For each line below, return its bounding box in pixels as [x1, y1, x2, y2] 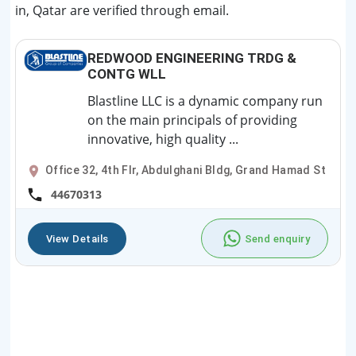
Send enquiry [244, 232, 310, 245]
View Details [46, 232, 109, 245]
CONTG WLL [87, 65, 166, 82]
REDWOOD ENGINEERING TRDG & [87, 49, 296, 66]
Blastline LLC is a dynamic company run [87, 91, 323, 110]
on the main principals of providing [87, 110, 297, 129]
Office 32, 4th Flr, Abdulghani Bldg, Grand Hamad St [45, 163, 326, 176]
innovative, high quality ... [87, 130, 238, 148]
